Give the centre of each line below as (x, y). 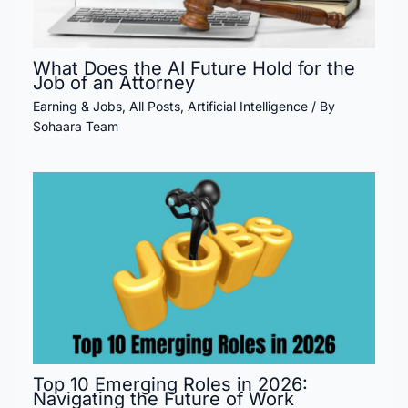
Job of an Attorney (114, 82)
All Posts (155, 106)
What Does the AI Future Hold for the (194, 68)
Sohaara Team (76, 126)
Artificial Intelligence (248, 106)
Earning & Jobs (77, 106)
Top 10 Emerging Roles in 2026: (170, 385)
